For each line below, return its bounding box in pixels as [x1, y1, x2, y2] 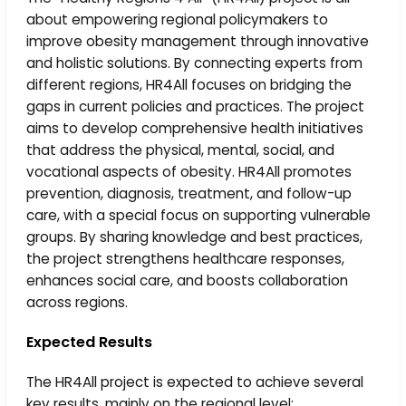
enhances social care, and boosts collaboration [26, 270, 349, 290]
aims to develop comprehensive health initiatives [26, 118, 364, 138]
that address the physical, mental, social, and [26, 140, 335, 159]
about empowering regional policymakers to [26, 9, 329, 29]
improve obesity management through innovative [26, 31, 370, 51]
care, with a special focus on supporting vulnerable [26, 205, 372, 225]
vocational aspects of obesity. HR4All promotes [26, 161, 353, 181]
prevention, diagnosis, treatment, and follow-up [26, 183, 353, 203]
